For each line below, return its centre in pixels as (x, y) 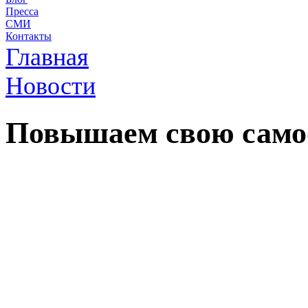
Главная (47, 57)
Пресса (22, 11)
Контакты (29, 36)
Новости (51, 86)
